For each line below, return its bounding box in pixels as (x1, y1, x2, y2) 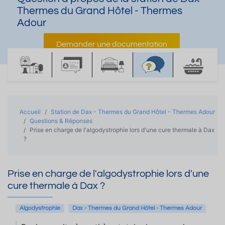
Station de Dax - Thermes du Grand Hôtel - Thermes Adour (51, 108, 215, 116)
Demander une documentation (56, 40, 167, 48)
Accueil (20, 108, 41, 116)
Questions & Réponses (30, 117, 92, 125)
